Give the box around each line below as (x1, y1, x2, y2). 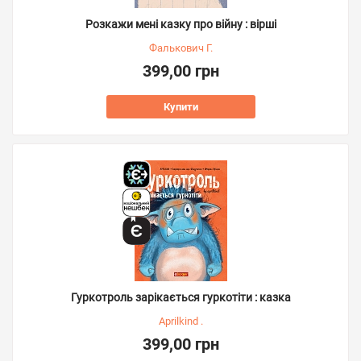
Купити (163, 101, 198, 113)
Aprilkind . (158, 315, 203, 327)
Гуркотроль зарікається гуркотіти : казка (70, 291, 291, 304)
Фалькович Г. (148, 42, 213, 54)
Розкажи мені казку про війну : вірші (85, 18, 276, 31)
